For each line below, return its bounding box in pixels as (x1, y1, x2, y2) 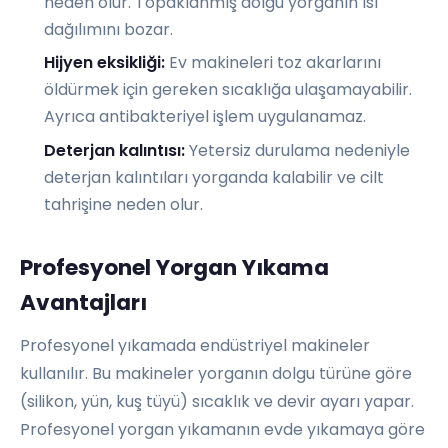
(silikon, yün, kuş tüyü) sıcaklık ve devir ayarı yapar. (20, 389, 414, 413)
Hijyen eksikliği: (44, 51, 165, 75)
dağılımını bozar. (44, 17, 173, 41)
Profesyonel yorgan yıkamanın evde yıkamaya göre (20, 417, 425, 441)
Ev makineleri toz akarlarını (165, 51, 381, 75)
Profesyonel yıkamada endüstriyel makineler (20, 333, 370, 357)
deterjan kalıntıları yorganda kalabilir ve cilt (44, 165, 384, 189)
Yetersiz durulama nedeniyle (185, 138, 410, 162)
